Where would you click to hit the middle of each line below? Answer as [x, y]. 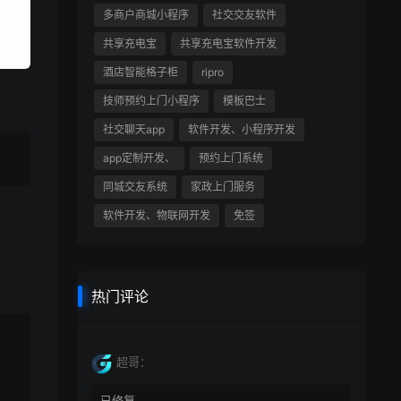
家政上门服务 [223, 187]
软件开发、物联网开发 [157, 216]
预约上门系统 [231, 158]
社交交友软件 [245, 15]
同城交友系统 [136, 187]
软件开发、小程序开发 [242, 130]
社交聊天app [134, 130]
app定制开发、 [140, 158]
